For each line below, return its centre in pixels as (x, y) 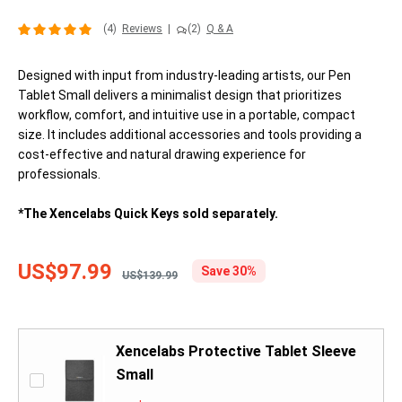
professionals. (59, 175)
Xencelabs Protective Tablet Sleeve (236, 352)
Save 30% (229, 271)
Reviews (142, 29)
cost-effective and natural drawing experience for (162, 155)
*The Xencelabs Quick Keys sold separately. (148, 214)
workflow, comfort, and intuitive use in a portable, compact (187, 115)
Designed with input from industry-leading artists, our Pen (184, 76)
